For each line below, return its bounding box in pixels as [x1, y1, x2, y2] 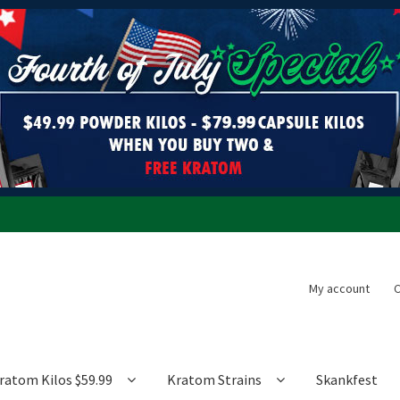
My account [308, 279, 370, 296]
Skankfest [316, 370, 379, 388]
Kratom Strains [167, 370, 262, 388]
